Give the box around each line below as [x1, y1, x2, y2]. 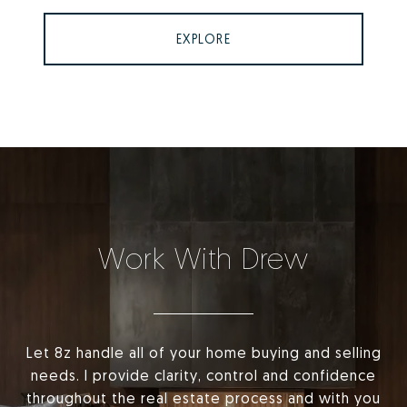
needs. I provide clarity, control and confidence [31, 366, 376, 385]
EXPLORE [175, 31, 232, 47]
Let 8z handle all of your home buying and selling [25, 343, 382, 362]
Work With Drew [98, 241, 309, 276]
